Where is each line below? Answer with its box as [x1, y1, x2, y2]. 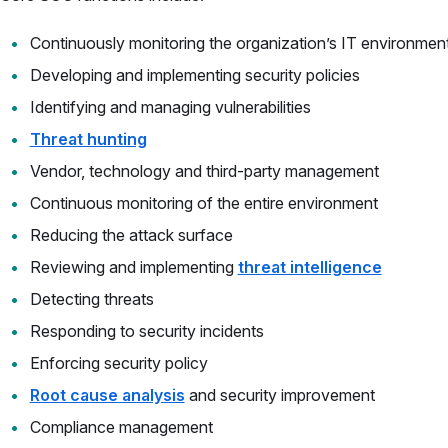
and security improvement [184, 385, 375, 405]
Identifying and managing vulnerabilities [29, 97, 311, 117]
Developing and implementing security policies [29, 65, 360, 85]
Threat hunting [29, 129, 147, 149]
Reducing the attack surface [29, 225, 233, 245]
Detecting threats [29, 289, 154, 309]
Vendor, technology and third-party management [29, 161, 379, 181]
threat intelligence [237, 257, 382, 277]
